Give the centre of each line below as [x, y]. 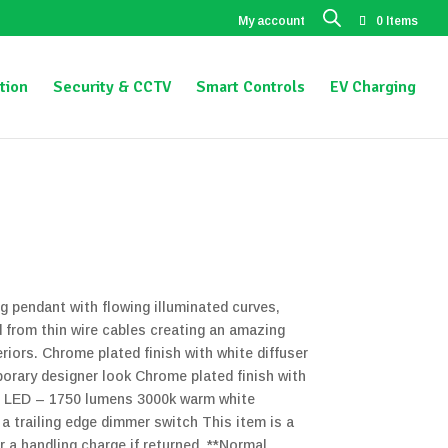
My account [271, 20]
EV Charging [373, 86]
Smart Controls [250, 86]
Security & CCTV [112, 86]
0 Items [397, 20]
